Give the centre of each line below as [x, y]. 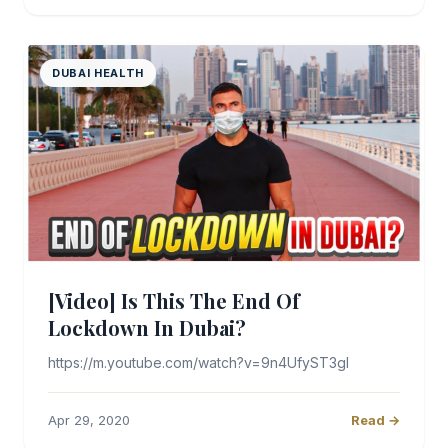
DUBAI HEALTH [98, 73]
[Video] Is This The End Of [174, 300]
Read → [375, 420]
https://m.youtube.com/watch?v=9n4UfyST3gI [198, 362]
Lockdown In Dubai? [147, 327]
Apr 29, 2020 [89, 420]
